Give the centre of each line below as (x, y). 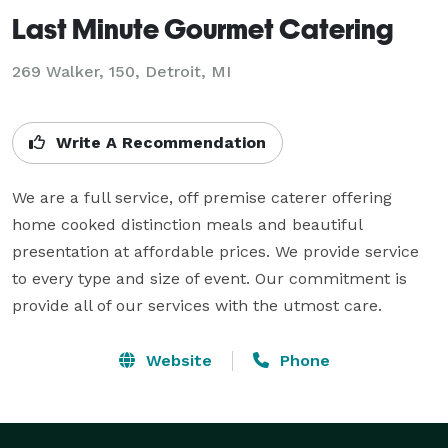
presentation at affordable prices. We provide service (215, 251)
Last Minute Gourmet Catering (202, 28)
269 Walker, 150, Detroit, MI (121, 71)
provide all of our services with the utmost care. (197, 305)
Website (176, 360)
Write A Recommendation (158, 142)
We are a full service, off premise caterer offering (202, 197)
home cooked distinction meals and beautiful (187, 224)
